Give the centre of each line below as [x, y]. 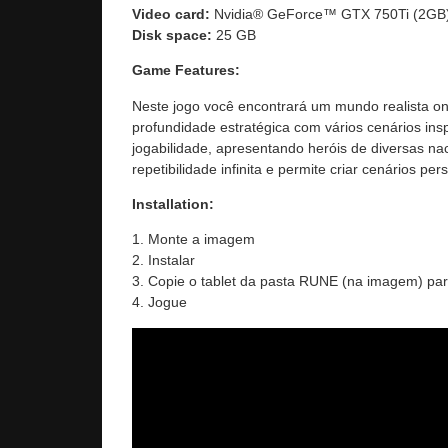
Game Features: [186, 70]
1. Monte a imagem [193, 239]
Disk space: [172, 34]
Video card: [171, 13]
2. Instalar [163, 260]
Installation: [173, 203]
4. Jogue [159, 302]
